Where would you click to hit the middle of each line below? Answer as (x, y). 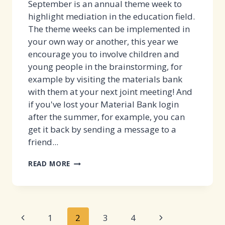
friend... (43, 142)
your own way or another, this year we (103, 42)
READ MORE (49, 164)
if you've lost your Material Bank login (103, 104)
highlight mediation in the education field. (111, 17)
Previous (35, 217)
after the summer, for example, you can (106, 117)
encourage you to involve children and (104, 54)
